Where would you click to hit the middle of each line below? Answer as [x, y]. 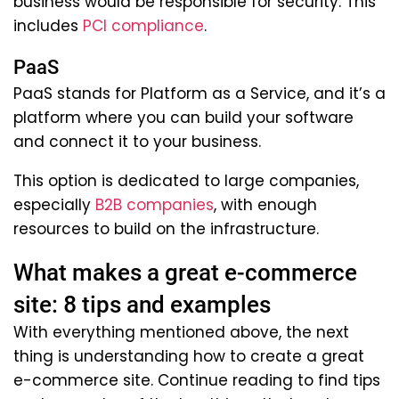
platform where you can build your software [183, 117]
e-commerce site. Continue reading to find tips [197, 380]
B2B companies [155, 204]
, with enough [265, 204]
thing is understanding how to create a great [189, 356]
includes [48, 25]
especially [54, 204]
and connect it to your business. [137, 141]
